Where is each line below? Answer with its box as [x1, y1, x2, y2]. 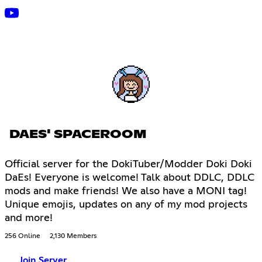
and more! [5, 213, 53, 224]
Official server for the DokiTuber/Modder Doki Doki [5, 159, 252, 170]
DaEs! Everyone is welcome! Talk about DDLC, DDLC [5, 173, 254, 184]
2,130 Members [50, 233, 96, 240]
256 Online [5, 233, 40, 240]
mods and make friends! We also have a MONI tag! [5, 186, 247, 197]
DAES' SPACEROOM [9, 129, 147, 141]
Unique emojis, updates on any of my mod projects [5, 199, 247, 211]
